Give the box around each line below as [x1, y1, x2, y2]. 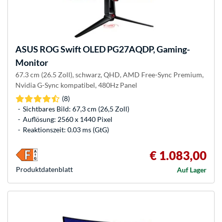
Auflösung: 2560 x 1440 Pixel [23, 115, 112, 124]
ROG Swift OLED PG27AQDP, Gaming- [38, 44, 190, 55]
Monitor [15, 57, 48, 68]
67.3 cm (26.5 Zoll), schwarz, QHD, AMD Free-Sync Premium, [15, 70, 204, 79]
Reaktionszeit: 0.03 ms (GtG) [23, 125, 109, 134]
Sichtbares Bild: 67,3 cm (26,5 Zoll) [23, 105, 129, 113]
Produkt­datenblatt [16, 165, 73, 174]
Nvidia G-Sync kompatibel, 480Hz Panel [15, 81, 137, 90]
